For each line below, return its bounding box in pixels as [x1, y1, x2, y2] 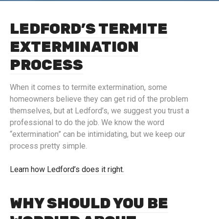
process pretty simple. [10, 141, 87, 151]
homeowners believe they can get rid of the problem [10, 94, 188, 104]
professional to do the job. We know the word [10, 118, 164, 128]
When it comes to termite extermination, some [10, 83, 167, 92]
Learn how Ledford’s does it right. [10, 165, 124, 175]
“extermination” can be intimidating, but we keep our [10, 130, 185, 139]
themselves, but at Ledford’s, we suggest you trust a [10, 106, 189, 116]
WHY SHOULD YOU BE [10, 195, 168, 213]
